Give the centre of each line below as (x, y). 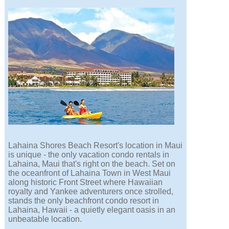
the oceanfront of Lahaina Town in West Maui (90, 173)
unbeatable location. (45, 219)
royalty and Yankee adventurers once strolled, (91, 192)
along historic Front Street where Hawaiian (86, 182)
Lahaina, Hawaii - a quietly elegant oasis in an (92, 210)
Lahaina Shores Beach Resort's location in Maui (96, 146)
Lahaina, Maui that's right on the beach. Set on (92, 164)
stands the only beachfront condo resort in (84, 201)
